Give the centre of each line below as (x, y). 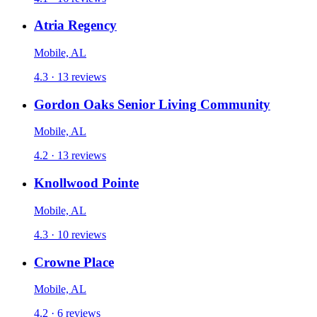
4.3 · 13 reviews (70, 77)
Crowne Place (74, 262)
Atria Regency (75, 25)
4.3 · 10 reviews (70, 234)
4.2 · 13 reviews (70, 156)
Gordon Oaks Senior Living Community (152, 104)
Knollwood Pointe (86, 183)
